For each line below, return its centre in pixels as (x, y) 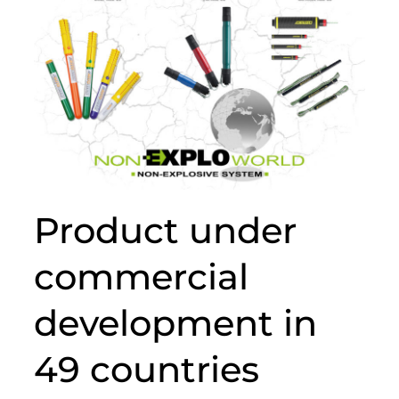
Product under (165, 230)
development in (175, 322)
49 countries (147, 369)
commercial (141, 276)
